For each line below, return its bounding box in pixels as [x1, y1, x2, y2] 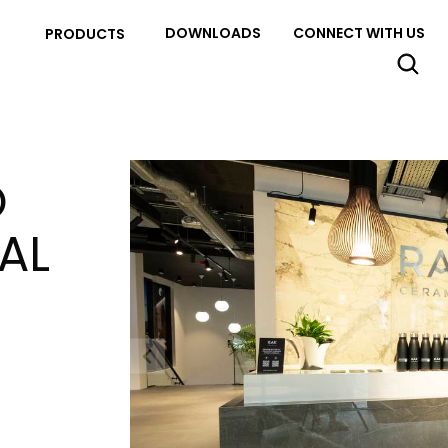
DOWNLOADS [165, 23, 261, 44]
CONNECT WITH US [293, 23, 425, 44]
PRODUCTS [45, 23, 125, 44]
